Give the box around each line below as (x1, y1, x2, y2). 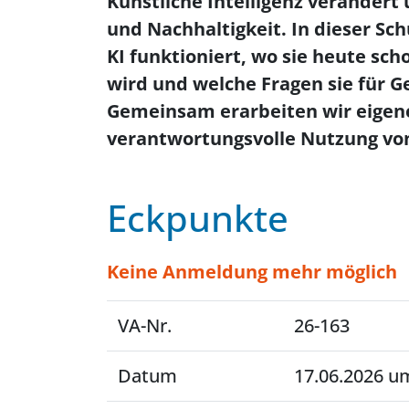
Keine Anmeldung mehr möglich (107, 259, 397, 284)
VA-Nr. (118, 313, 172, 338)
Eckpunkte (107, 193, 288, 243)
